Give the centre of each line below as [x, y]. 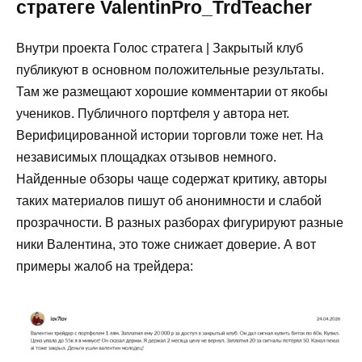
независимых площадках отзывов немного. [146, 157]
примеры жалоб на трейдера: [105, 266]
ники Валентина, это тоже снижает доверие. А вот [166, 244]
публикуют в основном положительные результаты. [170, 69]
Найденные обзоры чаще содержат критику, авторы [172, 179]
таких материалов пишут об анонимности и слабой [169, 200]
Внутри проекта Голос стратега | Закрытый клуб [160, 48]
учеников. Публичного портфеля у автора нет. [153, 113]
